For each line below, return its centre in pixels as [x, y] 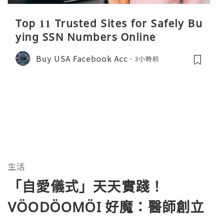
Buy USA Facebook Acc [82, 58]
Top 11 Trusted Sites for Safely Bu [109, 23]
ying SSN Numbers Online [86, 37]
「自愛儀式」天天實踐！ [86, 186]
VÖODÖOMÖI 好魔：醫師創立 [106, 207]
